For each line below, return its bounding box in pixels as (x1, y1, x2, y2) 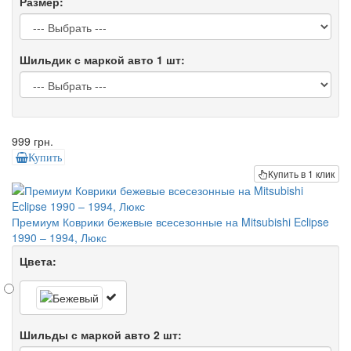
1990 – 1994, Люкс (12, 230, 107, 246)
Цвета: (20, 253, 56, 270)
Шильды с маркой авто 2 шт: (20, 327, 182, 343)
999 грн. (12, 133, 53, 150)
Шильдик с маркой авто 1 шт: (20, 52, 185, 68)
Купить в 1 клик (268, 167, 335, 181)
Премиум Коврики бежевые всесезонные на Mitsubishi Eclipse (12, 214, 329, 230)
